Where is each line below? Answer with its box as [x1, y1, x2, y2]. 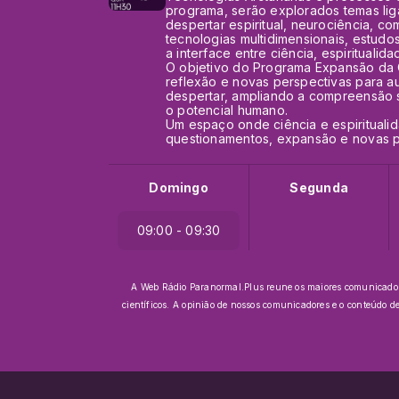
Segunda [289, 180, 348, 195]
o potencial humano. [166, 102, 288, 118]
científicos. [122, 299, 173, 310]
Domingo [149, 180, 208, 195]
